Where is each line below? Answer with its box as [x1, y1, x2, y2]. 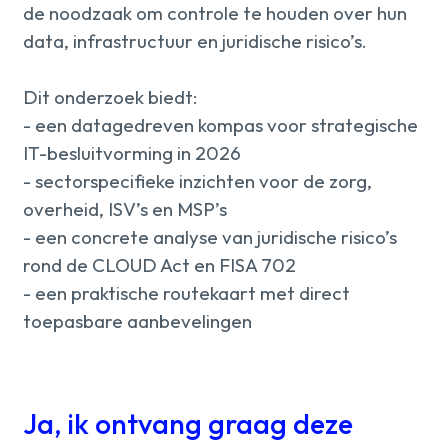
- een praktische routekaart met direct [23, 281, 351, 306]
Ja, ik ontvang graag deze [23, 405, 354, 441]
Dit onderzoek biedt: [23, 85, 199, 110]
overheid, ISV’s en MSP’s [23, 197, 228, 222]
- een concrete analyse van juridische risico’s [23, 225, 398, 250]
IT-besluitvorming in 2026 [23, 141, 242, 166]
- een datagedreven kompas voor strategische [23, 113, 419, 138]
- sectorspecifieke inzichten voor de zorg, [23, 169, 373, 194]
